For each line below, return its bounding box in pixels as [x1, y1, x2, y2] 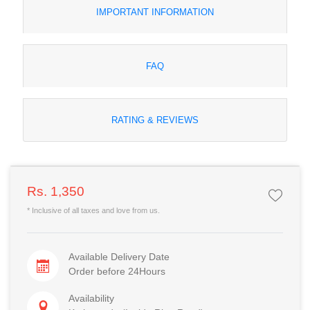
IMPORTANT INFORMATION [96, 6, 214, 17]
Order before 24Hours [68, 265, 165, 277]
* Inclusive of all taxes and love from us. [27, 206, 160, 215]
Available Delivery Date [68, 250, 170, 262]
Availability [68, 292, 114, 304]
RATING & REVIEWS [111, 114, 199, 125]
